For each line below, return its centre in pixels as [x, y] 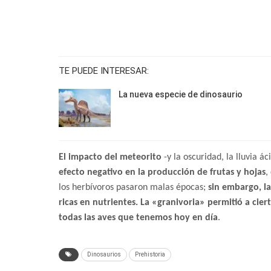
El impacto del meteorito [110, 158]
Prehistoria [150, 255]
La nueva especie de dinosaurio [181, 94]
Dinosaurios [104, 255]
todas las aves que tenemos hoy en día [138, 218]
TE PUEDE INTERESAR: [104, 70]
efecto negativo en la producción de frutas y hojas [162, 173]
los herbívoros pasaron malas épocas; [133, 188]
